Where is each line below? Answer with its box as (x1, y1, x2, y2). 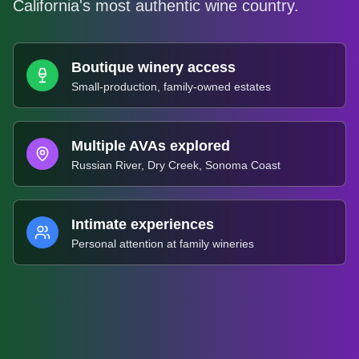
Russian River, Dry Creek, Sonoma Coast (71, 159, 280, 171)
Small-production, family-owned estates (71, 80, 271, 93)
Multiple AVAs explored (71, 138, 230, 154)
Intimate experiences (71, 216, 214, 232)
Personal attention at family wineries (71, 237, 254, 250)
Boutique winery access (71, 59, 236, 75)
